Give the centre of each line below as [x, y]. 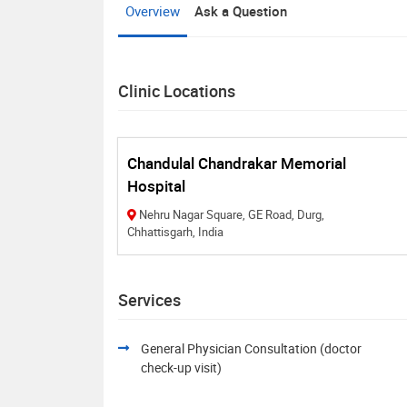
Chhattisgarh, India [175, 232]
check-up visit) [181, 367]
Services [149, 300]
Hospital [156, 186]
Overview [153, 11]
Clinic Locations [177, 91]
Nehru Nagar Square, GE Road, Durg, [232, 214]
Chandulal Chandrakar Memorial [237, 163]
